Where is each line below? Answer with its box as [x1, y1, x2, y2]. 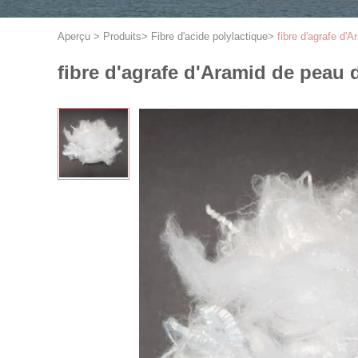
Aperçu [58, 30, 90, 42]
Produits [103, 30, 141, 42]
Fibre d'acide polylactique [151, 30, 268, 42]
